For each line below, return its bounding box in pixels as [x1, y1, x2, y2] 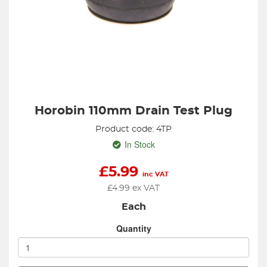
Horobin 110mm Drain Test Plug [35, 105, 232, 117]
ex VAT [130, 184, 160, 193]
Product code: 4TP [95, 125, 172, 133]
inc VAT [142, 171, 169, 178]
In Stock [124, 138, 155, 150]
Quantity [116, 222, 151, 234]
